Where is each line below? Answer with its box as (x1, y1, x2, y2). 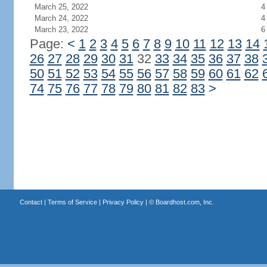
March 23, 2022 (34, 25, 88, 34)
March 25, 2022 (34, 2, 88, 11)
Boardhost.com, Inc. (155, 198, 214, 206)
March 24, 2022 (34, 14, 88, 23)
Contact (19, 198, 42, 206)
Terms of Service (47, 198, 97, 206)
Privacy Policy (102, 198, 144, 206)
